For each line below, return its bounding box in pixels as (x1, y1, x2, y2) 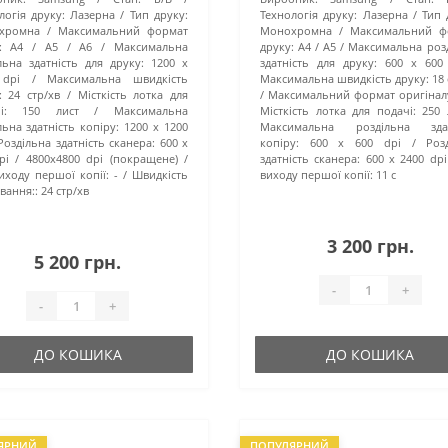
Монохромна (259, 23, 332, 39)
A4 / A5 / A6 (10, 39, 93, 55)
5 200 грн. (34, 250, 122, 275)
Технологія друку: (259, 7, 358, 23)
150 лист (22, 103, 79, 119)
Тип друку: (129, 7, 188, 23)
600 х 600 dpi (309, 135, 401, 151)
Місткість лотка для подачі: (259, 103, 416, 119)
